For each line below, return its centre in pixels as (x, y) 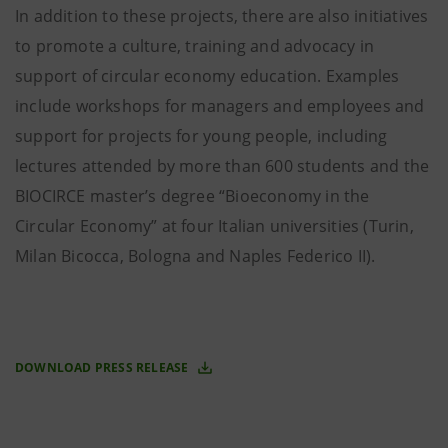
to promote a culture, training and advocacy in (195, 45)
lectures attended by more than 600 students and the (222, 165)
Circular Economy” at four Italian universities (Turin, (214, 225)
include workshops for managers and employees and (220, 105)
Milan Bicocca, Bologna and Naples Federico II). (195, 255)
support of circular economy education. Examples (207, 75)
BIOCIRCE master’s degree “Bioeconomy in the (192, 195)
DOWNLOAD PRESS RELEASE (103, 367)
